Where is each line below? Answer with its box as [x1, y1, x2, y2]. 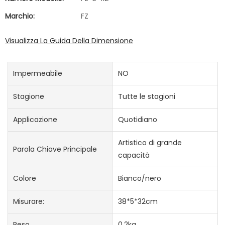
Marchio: [5, 11, 35, 21]
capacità [118, 150, 150, 161]
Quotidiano [118, 115, 157, 125]
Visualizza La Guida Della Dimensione [5, 36, 133, 46]
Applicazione [13, 115, 57, 125]
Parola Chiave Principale [13, 144, 97, 154]
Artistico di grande [118, 138, 182, 148]
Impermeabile [13, 68, 62, 79]
